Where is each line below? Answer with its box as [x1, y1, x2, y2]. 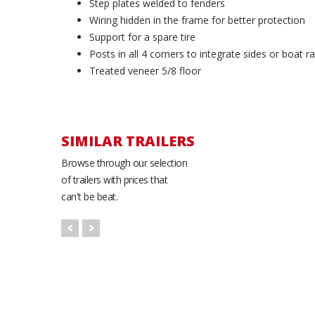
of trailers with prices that [61, 173, 167, 186]
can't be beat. [61, 190, 117, 203]
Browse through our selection [61, 156, 187, 169]
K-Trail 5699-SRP [226, 228, 311, 242]
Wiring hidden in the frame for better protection [89, 13, 305, 27]
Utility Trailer [231, 238, 307, 252]
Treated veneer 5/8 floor [89, 64, 201, 77]
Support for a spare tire [89, 30, 195, 44]
